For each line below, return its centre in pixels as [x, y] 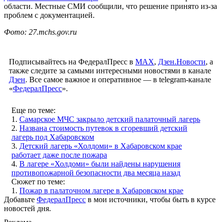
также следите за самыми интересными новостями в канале [110, 70]
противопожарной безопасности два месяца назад [96, 172]
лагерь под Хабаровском [53, 137]
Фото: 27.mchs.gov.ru [40, 32]
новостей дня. [28, 208]
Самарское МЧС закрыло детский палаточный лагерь [110, 119]
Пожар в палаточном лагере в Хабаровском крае [101, 190]
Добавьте [20, 199]
